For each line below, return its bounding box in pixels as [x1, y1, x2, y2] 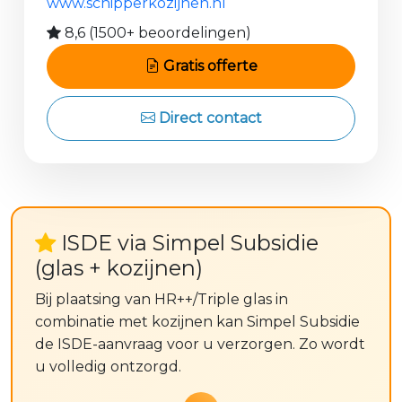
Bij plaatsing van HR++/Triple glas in [35, 291, 288, 308]
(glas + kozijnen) [35, 255, 203, 281]
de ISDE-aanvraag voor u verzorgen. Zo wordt [35, 336, 365, 353]
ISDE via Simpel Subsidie [56, 230, 319, 256]
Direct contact [154, 109, 262, 127]
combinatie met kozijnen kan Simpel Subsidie [35, 313, 360, 330]
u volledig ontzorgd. [35, 358, 181, 375]
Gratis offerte [159, 57, 258, 74]
